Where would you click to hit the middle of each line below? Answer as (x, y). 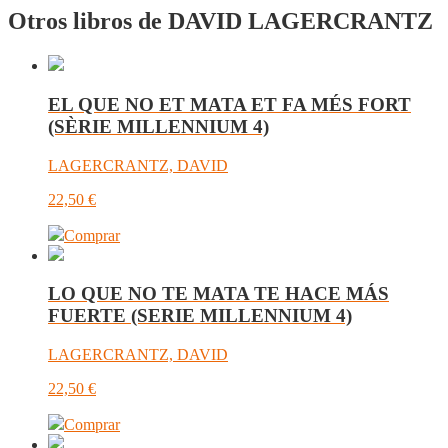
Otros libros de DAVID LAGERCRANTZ (220, 21)
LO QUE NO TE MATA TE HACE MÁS (218, 294)
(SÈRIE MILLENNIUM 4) (158, 126)
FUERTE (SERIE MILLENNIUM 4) (200, 316)
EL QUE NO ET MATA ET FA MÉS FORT (229, 104)
